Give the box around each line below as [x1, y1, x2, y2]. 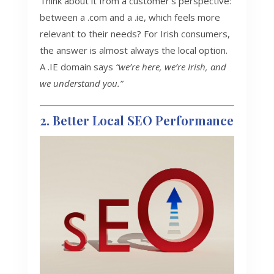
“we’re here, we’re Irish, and [115, 60, 226, 73]
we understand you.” [39, 76, 123, 89]
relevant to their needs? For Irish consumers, [39, 27, 230, 40]
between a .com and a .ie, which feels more [39, 10, 220, 23]
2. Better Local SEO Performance [39, 111, 234, 128]
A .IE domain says [39, 60, 116, 73]
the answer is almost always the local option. [39, 43, 228, 56]
